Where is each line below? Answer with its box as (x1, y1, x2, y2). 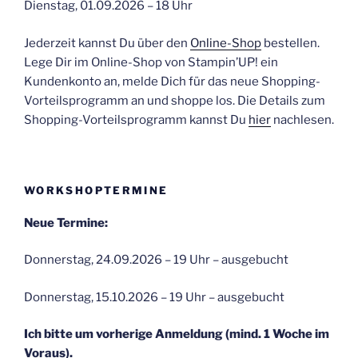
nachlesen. (271, 112, 334, 127)
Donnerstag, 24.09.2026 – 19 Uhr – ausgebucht (24, 253, 288, 268)
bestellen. (261, 35, 320, 50)
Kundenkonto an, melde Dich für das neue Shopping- (24, 74, 320, 89)
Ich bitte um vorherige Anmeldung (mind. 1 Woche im (24, 327, 329, 342)
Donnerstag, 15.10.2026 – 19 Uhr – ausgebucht (24, 289, 284, 304)
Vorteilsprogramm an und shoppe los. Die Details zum (24, 93, 325, 108)
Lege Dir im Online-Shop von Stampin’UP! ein (24, 54, 278, 70)
